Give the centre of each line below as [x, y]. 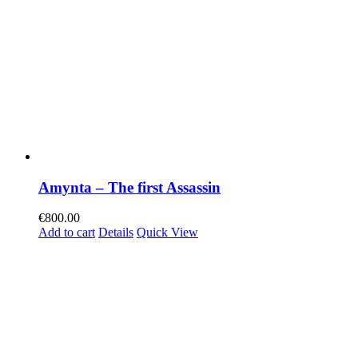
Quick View [167, 233]
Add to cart [67, 233]
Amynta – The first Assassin [129, 187]
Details [116, 233]
